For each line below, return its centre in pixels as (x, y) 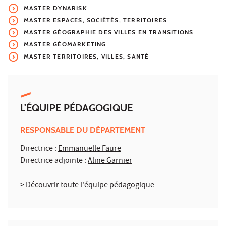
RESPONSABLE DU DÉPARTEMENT (83, 130)
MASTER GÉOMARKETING (65, 44)
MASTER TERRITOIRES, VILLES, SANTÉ (86, 56)
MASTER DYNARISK (55, 8)
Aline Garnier (110, 162)
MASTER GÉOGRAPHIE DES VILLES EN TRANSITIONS (108, 32)
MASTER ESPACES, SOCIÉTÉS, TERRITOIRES (95, 20)
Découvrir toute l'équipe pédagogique (90, 186)
